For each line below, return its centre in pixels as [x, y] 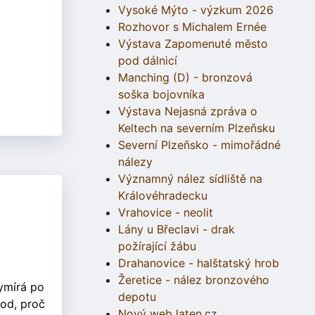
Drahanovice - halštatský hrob [199, 263]
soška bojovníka [161, 95]
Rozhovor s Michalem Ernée [192, 27]
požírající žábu [157, 246]
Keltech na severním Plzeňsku [197, 128]
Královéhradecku [163, 196]
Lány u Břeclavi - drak [176, 230]
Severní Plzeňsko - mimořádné [199, 145]
